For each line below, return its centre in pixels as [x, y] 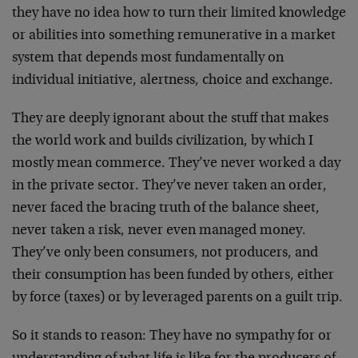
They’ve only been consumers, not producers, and [165, 253]
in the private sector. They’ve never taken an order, [169, 186]
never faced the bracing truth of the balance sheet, [166, 209]
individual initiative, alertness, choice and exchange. [173, 81]
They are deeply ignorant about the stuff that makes [170, 119]
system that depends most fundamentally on [148, 58]
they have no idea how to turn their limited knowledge [179, 14]
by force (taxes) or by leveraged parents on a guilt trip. [177, 298]
